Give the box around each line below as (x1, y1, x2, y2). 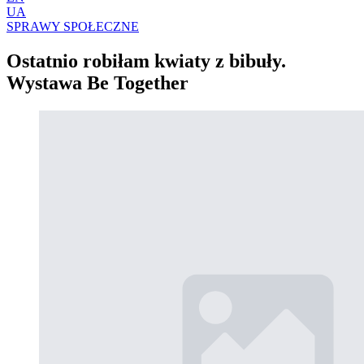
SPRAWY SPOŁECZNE (6, 19, 139, 33)
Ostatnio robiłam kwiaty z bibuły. (6, 50, 286, 71)
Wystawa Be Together (6, 71, 188, 93)
